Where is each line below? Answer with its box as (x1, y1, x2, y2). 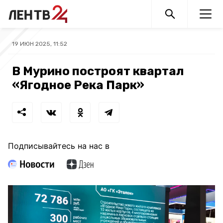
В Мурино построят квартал (12, 64, 184, 78)
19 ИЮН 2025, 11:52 (12, 40, 67, 47)
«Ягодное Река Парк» (12, 78, 144, 92)
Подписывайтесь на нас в (8, 141, 110, 151)
